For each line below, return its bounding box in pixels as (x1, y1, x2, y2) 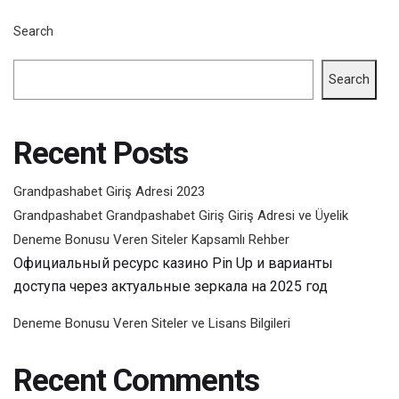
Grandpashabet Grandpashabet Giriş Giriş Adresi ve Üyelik (13, 207, 348, 224)
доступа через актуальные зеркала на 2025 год (13, 277, 328, 295)
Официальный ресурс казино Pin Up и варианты (13, 254, 333, 272)
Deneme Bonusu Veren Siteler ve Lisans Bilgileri (13, 314, 290, 331)
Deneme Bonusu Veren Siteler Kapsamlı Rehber (13, 231, 289, 248)
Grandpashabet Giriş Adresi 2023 (13, 183, 205, 199)
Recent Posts (13, 134, 189, 172)
